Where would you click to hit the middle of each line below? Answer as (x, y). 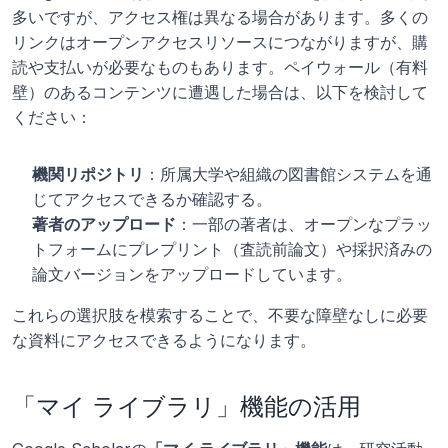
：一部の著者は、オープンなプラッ (304, 224)
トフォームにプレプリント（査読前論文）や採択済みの (232, 249)
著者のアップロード (104, 224)
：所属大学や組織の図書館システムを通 (288, 174)
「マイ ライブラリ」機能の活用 (186, 406)
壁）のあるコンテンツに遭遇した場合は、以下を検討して (220, 92)
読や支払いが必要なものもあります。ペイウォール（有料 (220, 67)
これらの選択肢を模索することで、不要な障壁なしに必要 (220, 315)
